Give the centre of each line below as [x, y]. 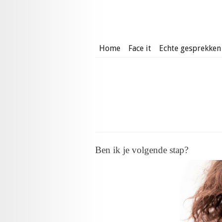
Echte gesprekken [190, 48]
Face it [140, 48]
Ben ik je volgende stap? [142, 150]
